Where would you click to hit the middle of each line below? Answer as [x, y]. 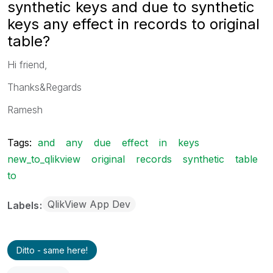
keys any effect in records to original [133, 24]
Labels [24, 205]
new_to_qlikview [44, 159]
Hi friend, [27, 64]
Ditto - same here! [52, 250]
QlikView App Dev [89, 204]
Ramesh [25, 109]
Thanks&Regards [44, 87]
